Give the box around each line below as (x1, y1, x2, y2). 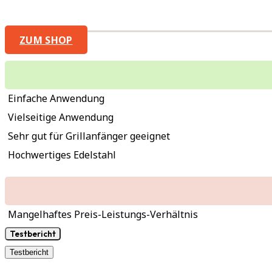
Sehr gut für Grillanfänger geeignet (8, 129, 170, 143)
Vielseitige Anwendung (8, 110, 114, 124)
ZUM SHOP (19, 32, 73, 46)
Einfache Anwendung (8, 91, 104, 105)
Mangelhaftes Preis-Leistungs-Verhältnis (8, 207, 198, 221)
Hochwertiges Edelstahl (8, 148, 116, 161)
